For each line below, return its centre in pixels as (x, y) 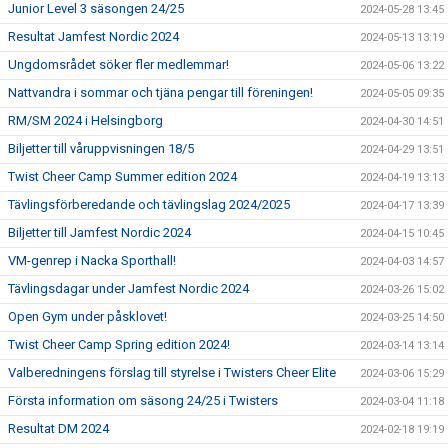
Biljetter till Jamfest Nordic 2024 (99, 232)
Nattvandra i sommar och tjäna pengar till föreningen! (160, 92)
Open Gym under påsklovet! (87, 316)
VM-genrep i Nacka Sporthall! (92, 260)
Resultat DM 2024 (58, 428)
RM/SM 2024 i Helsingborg (85, 120)
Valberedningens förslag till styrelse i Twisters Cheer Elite (172, 372)
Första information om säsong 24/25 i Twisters (143, 400)
